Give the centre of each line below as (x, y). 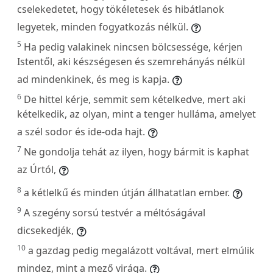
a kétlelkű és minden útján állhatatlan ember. (127, 192)
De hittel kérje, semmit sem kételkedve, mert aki (135, 99)
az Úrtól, (37, 169)
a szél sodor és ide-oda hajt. (81, 131)
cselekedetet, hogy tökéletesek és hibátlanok (121, 9)
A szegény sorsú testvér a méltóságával (115, 212)
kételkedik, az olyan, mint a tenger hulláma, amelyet (136, 114)
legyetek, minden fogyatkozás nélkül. (103, 27)
